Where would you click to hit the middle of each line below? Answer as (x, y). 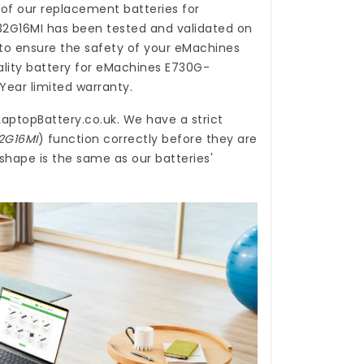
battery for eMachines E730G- (118, 68)
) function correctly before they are (147, 139)
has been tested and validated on (148, 29)
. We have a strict (170, 120)
